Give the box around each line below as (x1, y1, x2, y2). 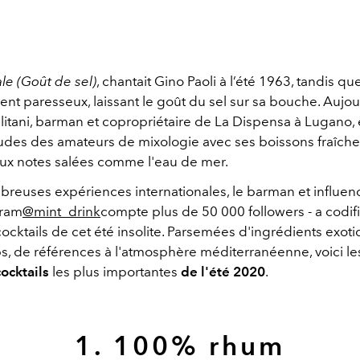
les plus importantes (49, 264, 181, 280)
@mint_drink (22, 203, 100, 220)
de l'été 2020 (181, 264, 265, 280)
